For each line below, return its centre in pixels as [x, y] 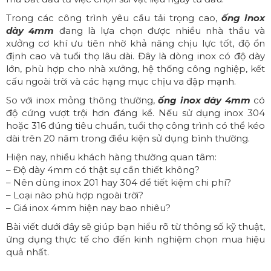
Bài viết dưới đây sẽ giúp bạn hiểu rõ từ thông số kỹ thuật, [135, 227]
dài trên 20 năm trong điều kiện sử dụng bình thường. [128, 138]
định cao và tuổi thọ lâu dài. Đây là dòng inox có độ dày [135, 56]
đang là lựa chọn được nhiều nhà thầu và [160, 31]
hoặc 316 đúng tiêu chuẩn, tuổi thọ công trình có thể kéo [135, 126]
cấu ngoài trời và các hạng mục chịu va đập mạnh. [121, 81]
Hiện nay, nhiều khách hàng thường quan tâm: [111, 157]
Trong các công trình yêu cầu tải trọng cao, [114, 18]
